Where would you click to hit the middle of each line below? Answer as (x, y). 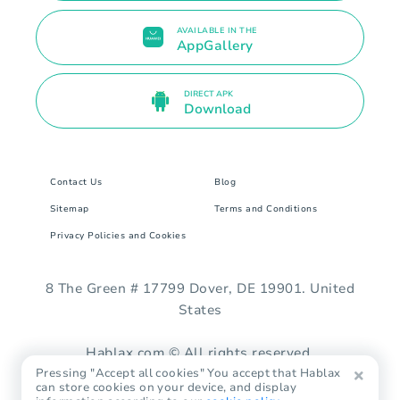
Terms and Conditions (266, 208)
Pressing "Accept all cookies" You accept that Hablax (188, 374)
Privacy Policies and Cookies (118, 235)
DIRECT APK (208, 94)
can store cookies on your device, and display (167, 388)
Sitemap (70, 208)
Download (217, 109)
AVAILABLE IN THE (217, 30)
